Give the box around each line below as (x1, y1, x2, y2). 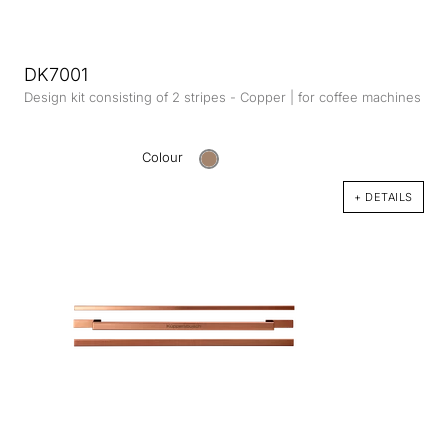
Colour (142, 149, 188, 166)
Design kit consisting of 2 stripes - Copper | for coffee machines (24, 89, 422, 106)
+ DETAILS (354, 190, 413, 205)
